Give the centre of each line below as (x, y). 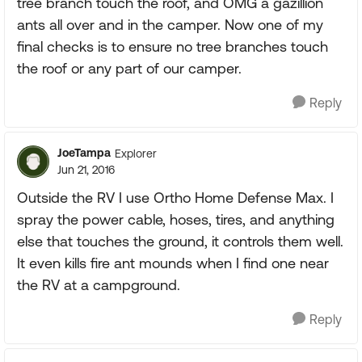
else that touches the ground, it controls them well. (180, 241)
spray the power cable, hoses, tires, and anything (176, 219)
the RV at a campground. (99, 285)
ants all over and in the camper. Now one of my (170, 25)
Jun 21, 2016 (86, 170)
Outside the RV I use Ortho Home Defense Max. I (175, 198)
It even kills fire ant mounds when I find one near (173, 263)
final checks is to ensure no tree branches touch (173, 46)
